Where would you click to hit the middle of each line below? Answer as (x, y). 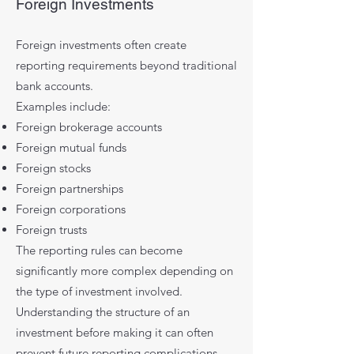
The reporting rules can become (99, 250)
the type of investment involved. (99, 291)
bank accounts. (55, 86)
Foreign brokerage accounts (89, 127)
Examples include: (63, 106)
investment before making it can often (115, 332)
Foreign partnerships (70, 188)
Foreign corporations (71, 209)
